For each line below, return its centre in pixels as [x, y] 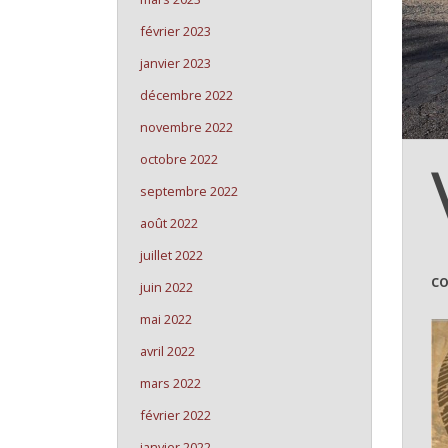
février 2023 [175, 31]
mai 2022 [166, 319]
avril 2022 [167, 351]
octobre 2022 [179, 159]
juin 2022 [166, 287]
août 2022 [169, 223]
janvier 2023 [175, 63]
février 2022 [175, 415]
